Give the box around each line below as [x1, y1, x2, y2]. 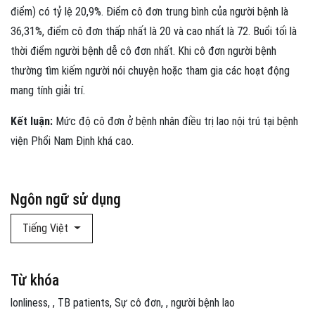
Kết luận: [11, 115, 53, 129]
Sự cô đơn [115, 296, 161, 310]
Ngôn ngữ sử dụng [11, 191, 121, 209]
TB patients [58, 296, 110, 310]
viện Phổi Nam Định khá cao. [11, 134, 134, 148]
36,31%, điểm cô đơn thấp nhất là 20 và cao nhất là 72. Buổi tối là [11, 25, 297, 39]
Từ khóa [11, 271, 59, 290]
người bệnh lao [171, 296, 235, 310]
